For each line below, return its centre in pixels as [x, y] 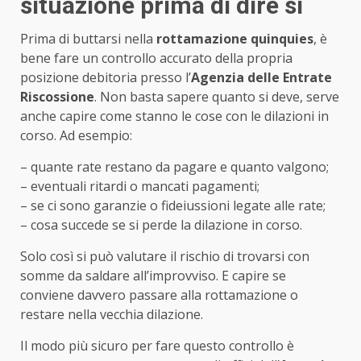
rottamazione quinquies [235, 38]
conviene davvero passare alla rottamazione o [159, 295]
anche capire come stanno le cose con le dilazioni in [174, 116]
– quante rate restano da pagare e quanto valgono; [174, 166]
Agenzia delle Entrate [261, 77]
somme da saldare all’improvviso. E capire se [153, 275]
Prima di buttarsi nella [88, 38]
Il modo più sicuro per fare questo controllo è [157, 345]
